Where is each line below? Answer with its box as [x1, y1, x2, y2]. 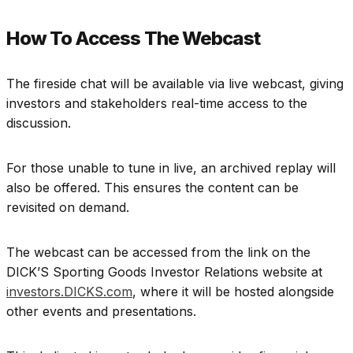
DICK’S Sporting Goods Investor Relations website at [6, 264, 322, 281]
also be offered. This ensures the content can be [6, 180, 299, 196]
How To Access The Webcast [6, 27, 260, 50]
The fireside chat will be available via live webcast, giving [6, 76, 344, 92]
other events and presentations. [6, 303, 196, 320]
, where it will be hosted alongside [132, 284, 334, 300]
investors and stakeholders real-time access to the [6, 95, 307, 112]
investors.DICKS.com [6, 284, 132, 300]
